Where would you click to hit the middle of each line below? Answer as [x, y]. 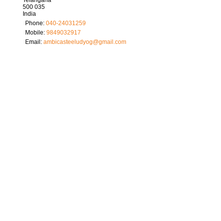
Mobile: [36, 32]
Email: [34, 42]
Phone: [35, 23]
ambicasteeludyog [68, 42]
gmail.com [112, 42]
